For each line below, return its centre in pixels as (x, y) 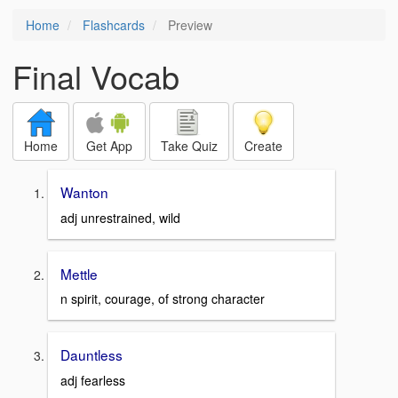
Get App (109, 146)
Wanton (84, 192)
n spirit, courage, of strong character (163, 299)
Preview (188, 25)
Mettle (79, 273)
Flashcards (114, 25)
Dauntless (92, 355)
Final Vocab (96, 76)
